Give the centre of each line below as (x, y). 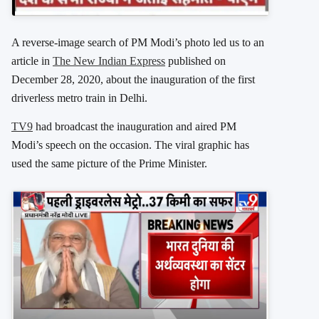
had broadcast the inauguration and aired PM (135, 127)
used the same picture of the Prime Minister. (109, 164)
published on (195, 61)
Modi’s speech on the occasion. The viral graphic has (130, 145)
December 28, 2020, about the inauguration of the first (133, 80)
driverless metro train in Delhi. (79, 98)
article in (32, 61)
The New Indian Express (109, 61)
